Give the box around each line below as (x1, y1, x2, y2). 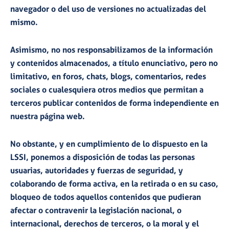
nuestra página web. (10, 111, 85, 122)
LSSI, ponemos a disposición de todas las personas (10, 152, 195, 163)
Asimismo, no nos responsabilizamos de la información (10, 44, 213, 55)
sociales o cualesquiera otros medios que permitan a (10, 84, 203, 95)
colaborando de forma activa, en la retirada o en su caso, (10, 178, 218, 189)
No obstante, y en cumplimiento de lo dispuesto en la (10, 139, 208, 149)
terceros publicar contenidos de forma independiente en (10, 98, 219, 108)
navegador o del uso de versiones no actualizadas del (10, 4, 206, 14)
